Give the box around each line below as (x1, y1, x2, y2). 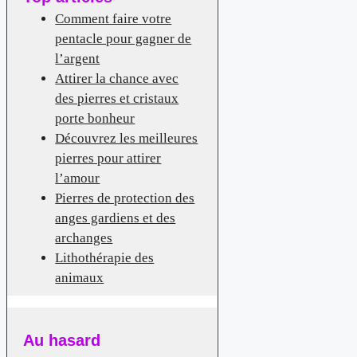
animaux (55, 269, 104, 285)
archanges (55, 229, 113, 245)
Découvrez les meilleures (55, 130, 198, 146)
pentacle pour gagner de (55, 30, 192, 46)
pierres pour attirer (55, 150, 162, 166)
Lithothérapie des (55, 249, 155, 265)
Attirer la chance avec (55, 70, 179, 86)
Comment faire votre (55, 10, 172, 26)
